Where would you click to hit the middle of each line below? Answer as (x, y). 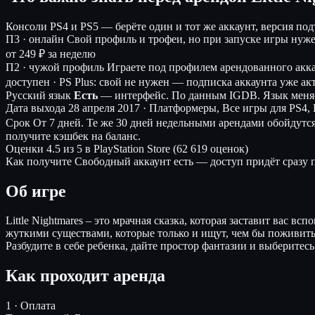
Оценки (25, 148)
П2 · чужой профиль (55, 67)
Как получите (39, 161)
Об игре (36, 191)
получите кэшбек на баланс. (73, 136)
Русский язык (38, 95)
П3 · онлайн (35, 39)
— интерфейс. (135, 95)
